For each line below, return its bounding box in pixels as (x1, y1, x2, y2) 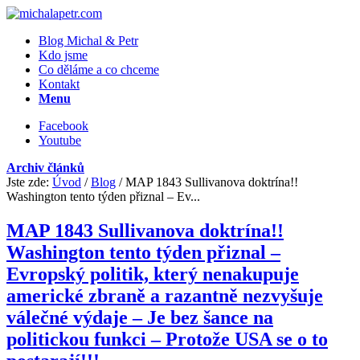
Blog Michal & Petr (39, 34, 138, 47)
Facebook (39, 119, 88, 133)
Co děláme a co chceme (39, 63, 159, 76)
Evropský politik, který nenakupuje (6, 263, 299, 284)
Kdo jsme (39, 48, 88, 62)
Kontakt (39, 77, 80, 91)
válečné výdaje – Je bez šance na (6, 306, 273, 328)
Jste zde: (6, 175, 49, 189)
